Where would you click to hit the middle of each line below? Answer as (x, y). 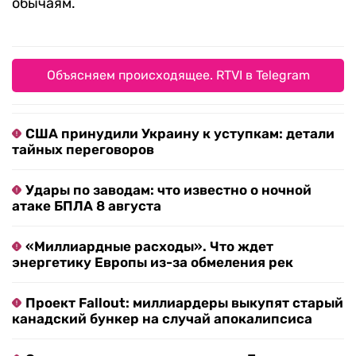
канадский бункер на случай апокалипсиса (162, 319)
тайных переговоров (83, 150)
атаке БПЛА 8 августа (87, 206)
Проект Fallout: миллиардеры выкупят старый (184, 303)
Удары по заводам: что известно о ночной (168, 190)
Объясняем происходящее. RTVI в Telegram (178, 75)
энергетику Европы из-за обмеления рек (153, 263)
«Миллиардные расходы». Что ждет (149, 247)
